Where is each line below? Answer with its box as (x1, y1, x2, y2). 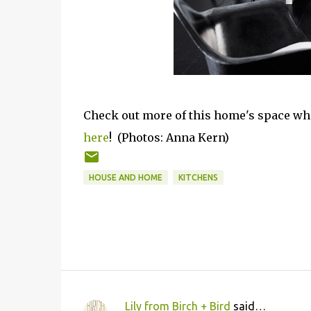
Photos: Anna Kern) (121, 131, 229, 144)
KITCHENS (178, 173, 218, 182)
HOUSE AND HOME (88, 173, 162, 182)
